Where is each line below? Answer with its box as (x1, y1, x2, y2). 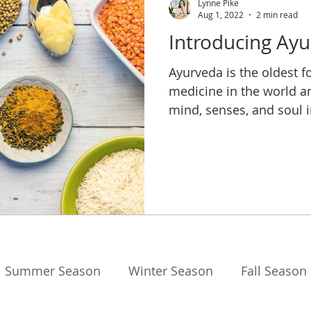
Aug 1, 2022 (198, 9, 244, 20)
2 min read (256, 9, 298, 20)
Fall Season (241, 262, 307, 279)
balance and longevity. (169, 120, 299, 137)
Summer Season (5, 262, 101, 279)
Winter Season (128, 262, 213, 279)
